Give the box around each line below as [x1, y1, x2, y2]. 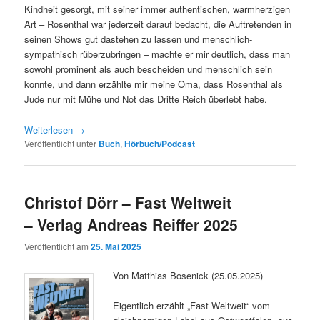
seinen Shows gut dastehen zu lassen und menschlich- [24, 32, 253, 46]
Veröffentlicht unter [24, 136, 97, 149]
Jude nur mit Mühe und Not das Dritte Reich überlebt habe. [24, 92, 268, 106]
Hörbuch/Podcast [124, 136, 196, 150]
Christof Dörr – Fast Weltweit [24, 191, 232, 213]
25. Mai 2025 [91, 240, 142, 254]
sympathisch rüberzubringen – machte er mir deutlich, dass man [24, 47, 291, 61]
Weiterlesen [24, 122, 76, 136]
